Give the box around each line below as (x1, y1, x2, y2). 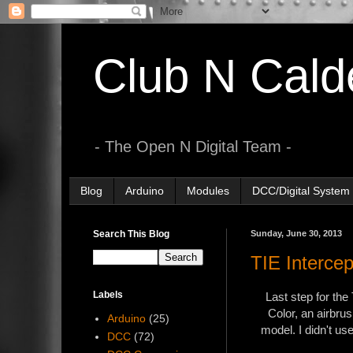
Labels (93, 288, 123, 300)
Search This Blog (93, 228, 169, 240)
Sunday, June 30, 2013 (251, 228, 342, 238)
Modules (187, 184, 229, 198)
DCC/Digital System (252, 184, 350, 198)
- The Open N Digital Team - (95, 137, 292, 155)
